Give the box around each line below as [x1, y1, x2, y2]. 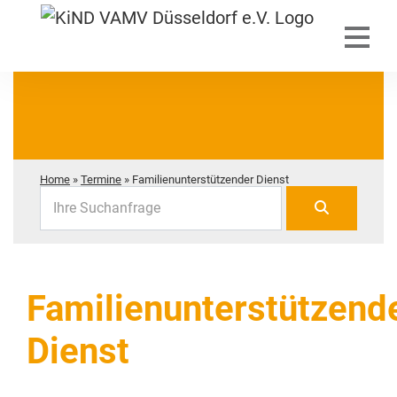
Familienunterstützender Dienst [132, 173, 289, 186]
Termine [81, 173, 121, 186]
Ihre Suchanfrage [53, 199, 160, 216]
